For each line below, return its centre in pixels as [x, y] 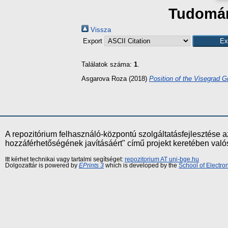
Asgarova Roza [104, 78]
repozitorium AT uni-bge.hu [162, 159]
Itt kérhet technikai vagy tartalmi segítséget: [65, 159]
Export [94, 41]
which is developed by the [141, 165]
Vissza [100, 30]
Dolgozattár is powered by [42, 165]
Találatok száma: [108, 64]
